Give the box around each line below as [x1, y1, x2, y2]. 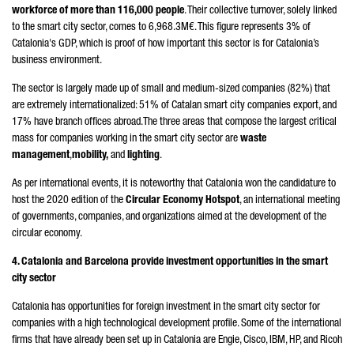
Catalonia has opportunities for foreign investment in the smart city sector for [12, 302, 320, 313]
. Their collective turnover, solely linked [184, 6, 337, 17]
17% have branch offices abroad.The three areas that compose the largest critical [12, 117, 337, 128]
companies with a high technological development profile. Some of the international [12, 318, 341, 330]
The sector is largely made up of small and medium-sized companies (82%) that [12, 84, 330, 95]
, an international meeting [239, 195, 340, 206]
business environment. [12, 55, 102, 66]
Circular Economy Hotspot [126, 195, 239, 206]
